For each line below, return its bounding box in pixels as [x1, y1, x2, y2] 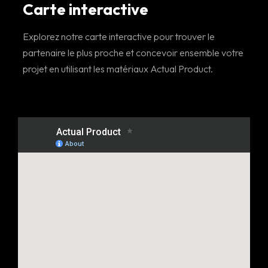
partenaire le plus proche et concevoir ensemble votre [23, 47, 244, 59]
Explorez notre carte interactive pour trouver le [23, 31, 215, 43]
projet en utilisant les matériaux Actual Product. [23, 63, 214, 75]
